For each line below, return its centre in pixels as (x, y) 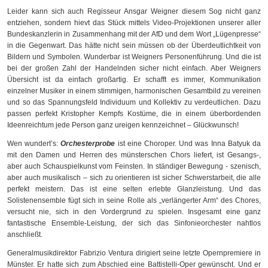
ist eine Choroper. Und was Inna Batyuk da (188, 144)
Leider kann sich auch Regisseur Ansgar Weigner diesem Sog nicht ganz (134, 12)
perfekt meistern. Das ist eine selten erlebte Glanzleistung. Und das (134, 189)
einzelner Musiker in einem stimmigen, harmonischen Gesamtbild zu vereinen (134, 91)
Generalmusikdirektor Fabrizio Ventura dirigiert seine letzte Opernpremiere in (134, 253)
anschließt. (25, 235)
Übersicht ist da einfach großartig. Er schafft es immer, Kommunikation (134, 80)
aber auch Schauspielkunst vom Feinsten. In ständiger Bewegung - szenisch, (134, 167)
